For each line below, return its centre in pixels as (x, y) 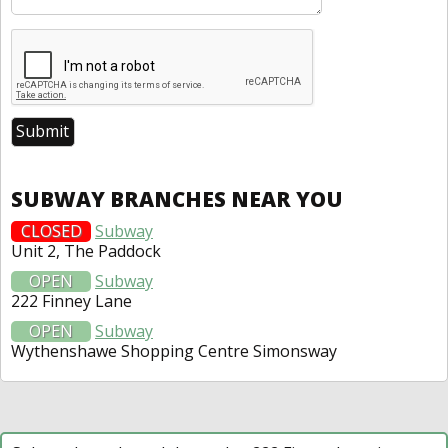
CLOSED (51, 230)
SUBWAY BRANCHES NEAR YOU (177, 198)
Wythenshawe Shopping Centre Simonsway (174, 350)
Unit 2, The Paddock (86, 250)
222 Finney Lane (71, 300)
